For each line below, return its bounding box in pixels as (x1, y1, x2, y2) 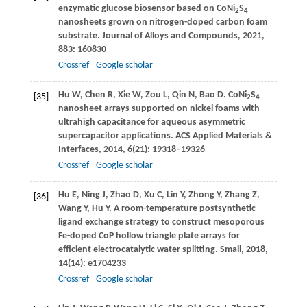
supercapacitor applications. (58, 131, 175, 142)
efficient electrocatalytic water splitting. (58, 245, 220, 256)
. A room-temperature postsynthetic (108, 204, 256, 214)
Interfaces (58, 145, 99, 156)
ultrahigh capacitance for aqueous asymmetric (58, 117, 245, 128)
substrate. (58, 31, 102, 42)
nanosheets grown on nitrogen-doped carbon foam (58, 17, 267, 28)
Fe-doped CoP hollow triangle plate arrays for (58, 231, 240, 242)
